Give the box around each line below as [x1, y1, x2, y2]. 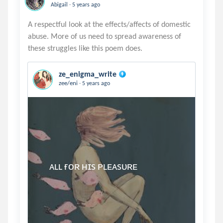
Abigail [51, 1, 69, 8]
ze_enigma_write [59, 69, 116, 79]
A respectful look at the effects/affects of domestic [28, 19, 191, 29]
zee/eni [59, 79, 79, 87]
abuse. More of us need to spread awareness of [28, 31, 181, 41]
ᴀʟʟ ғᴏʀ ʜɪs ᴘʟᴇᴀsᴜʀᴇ [39, 159, 49, 172]
